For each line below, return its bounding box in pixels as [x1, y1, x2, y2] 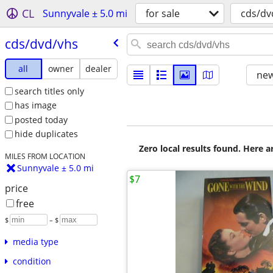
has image [14, 99, 57, 112]
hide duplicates [14, 128, 78, 140]
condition [12, 255, 51, 268]
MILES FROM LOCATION [4, 151, 85, 161]
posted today [14, 113, 68, 126]
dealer [85, 62, 112, 74]
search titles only [14, 85, 84, 97]
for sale [146, 7, 180, 20]
